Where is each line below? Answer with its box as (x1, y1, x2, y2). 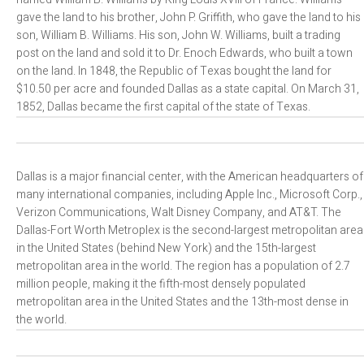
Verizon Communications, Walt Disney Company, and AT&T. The (16, 204, 341, 221)
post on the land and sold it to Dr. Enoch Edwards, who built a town (16, 45, 353, 62)
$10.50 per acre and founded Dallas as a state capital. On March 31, (16, 80, 359, 97)
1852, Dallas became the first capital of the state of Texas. (16, 98, 310, 115)
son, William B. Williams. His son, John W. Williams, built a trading (16, 27, 340, 44)
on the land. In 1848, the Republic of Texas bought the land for (16, 63, 331, 80)
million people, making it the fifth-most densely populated (16, 275, 305, 292)
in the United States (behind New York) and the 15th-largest (16, 240, 316, 257)
